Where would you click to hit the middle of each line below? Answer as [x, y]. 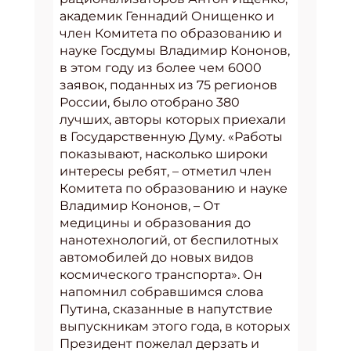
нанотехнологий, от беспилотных [169, 240]
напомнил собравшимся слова [161, 291]
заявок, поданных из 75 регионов [168, 85]
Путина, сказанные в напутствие [166, 309]
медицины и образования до [155, 223]
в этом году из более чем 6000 [161, 67]
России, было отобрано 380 [150, 102]
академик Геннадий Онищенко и [167, 16]
